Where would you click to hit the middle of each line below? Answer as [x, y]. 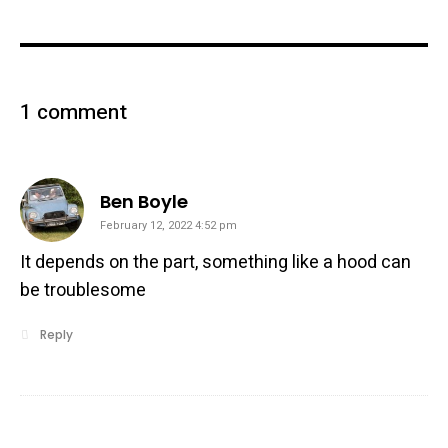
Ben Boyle [144, 201]
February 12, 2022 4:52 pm [168, 225]
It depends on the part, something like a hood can [215, 262]
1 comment [73, 112]
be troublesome [83, 290]
